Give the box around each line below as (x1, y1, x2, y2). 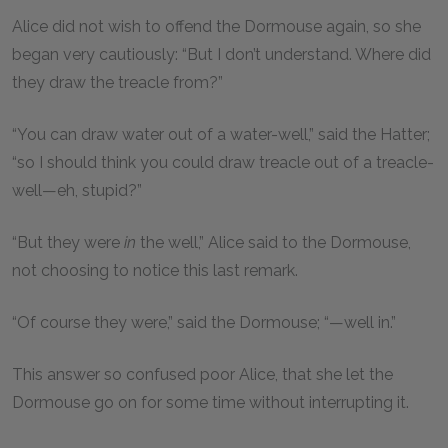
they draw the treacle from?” (12, 73, 227, 92)
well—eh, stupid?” (12, 181, 146, 200)
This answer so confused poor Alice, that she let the (12, 365, 393, 384)
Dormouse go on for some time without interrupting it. (12, 393, 413, 412)
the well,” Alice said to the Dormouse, (136, 233, 411, 252)
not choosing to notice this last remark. (12, 261, 302, 280)
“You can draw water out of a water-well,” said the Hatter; (12, 125, 430, 144)
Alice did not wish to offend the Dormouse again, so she (12, 17, 421, 36)
